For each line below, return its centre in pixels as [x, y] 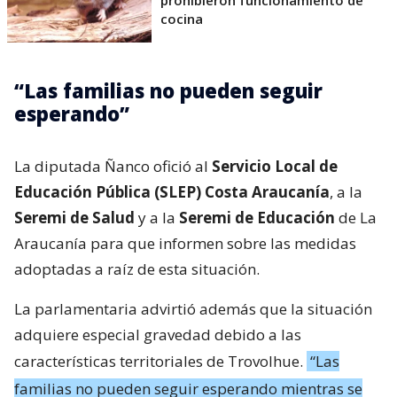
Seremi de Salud [74, 217]
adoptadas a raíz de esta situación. [137, 269]
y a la [157, 217]
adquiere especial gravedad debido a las [158, 334]
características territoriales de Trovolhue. [160, 361]
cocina [182, 18]
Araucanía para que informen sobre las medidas [185, 243]
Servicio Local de [275, 166]
